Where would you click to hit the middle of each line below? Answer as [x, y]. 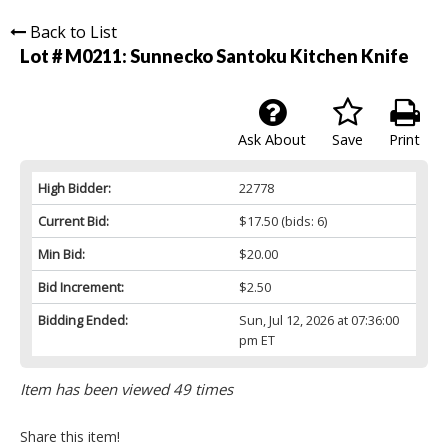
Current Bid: [73, 221]
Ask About [272, 140]
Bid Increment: [81, 287]
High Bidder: [74, 188]
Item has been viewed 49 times [126, 389]
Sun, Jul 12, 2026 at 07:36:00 [318, 320]
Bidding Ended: [83, 320]
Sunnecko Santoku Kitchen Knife [269, 56]
